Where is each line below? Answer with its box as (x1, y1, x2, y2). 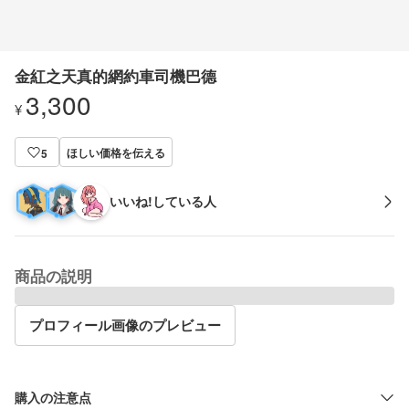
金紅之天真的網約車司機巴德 (15, 65, 216, 87)
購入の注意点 (15, 387, 91, 406)
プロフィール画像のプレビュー (29, 315, 221, 335)
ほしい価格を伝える (67, 143, 165, 161)
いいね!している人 (110, 192, 216, 210)
